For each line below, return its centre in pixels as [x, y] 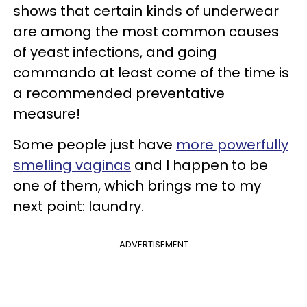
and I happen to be [199, 165]
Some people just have [95, 144]
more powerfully [232, 144]
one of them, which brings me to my [137, 185]
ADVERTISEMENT [153, 244]
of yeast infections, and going [115, 52]
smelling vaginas [72, 165]
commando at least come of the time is [151, 72]
